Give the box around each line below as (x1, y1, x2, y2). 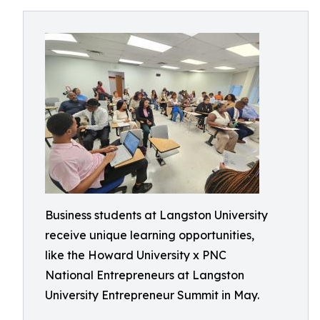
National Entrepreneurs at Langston (45, 268, 244, 282)
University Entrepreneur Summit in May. (45, 288, 259, 302)
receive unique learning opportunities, (45, 228, 254, 242)
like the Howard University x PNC (45, 248, 226, 262)
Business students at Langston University (45, 208, 268, 222)
